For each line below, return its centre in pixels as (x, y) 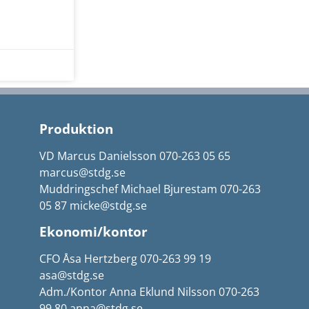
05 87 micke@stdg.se (93, 206)
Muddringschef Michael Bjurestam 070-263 (150, 189)
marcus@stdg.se (82, 172)
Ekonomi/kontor (93, 232)
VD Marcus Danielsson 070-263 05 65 (134, 156)
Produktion (76, 129)
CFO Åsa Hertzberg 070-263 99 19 (125, 259)
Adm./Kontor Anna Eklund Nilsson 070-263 (149, 292)
